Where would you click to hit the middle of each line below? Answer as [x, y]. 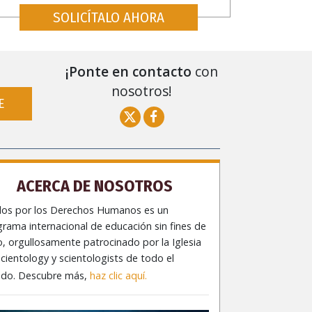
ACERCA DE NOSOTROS [95, 186]
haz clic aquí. [119, 275]
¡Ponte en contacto [128, 71]
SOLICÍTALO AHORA [109, 17]
